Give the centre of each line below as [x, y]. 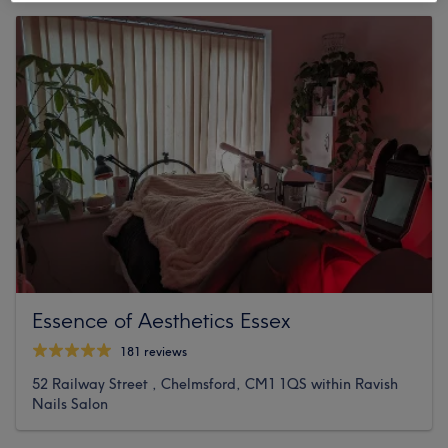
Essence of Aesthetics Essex [161, 320]
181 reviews [153, 351]
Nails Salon [70, 404]
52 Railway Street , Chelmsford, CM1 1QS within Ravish [215, 384]
